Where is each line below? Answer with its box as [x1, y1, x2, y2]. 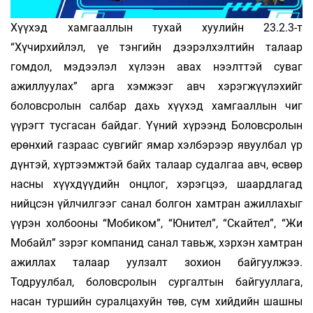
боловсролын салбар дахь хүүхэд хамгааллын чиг [10, 99, 303, 113]
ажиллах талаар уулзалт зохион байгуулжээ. [10, 256, 303, 270]
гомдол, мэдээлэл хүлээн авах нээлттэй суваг [10, 60, 303, 74]
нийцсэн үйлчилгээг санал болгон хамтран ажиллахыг [10, 197, 303, 211]
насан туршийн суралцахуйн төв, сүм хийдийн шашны [10, 295, 303, 309]
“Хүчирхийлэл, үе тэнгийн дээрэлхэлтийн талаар [10, 41, 303, 54]
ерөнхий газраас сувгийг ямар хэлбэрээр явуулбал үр [10, 138, 303, 152]
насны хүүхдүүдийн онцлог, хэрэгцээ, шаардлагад [10, 177, 303, 191]
